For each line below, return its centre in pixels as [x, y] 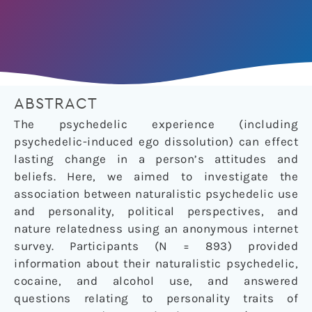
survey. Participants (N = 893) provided [156, 246]
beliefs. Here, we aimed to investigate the [156, 177]
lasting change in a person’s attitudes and [156, 159]
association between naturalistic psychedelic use [156, 194]
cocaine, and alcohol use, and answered [156, 281]
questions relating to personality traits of [156, 298]
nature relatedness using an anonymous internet [156, 229]
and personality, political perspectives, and [156, 211]
